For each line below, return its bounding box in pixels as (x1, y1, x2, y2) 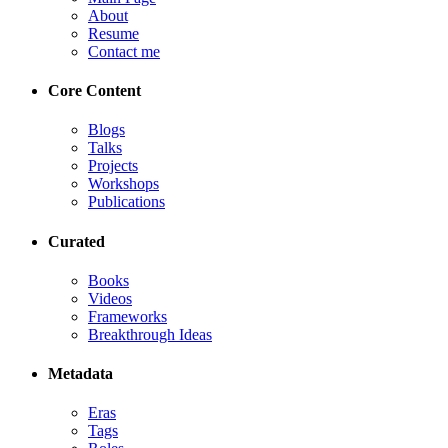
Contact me (88, 42, 160, 60)
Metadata (48, 365, 113, 383)
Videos (88, 289, 132, 307)
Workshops (88, 175, 159, 193)
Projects (88, 157, 138, 175)
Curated (48, 232, 105, 250)
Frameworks (88, 307, 167, 325)
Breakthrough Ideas (88, 325, 212, 343)
